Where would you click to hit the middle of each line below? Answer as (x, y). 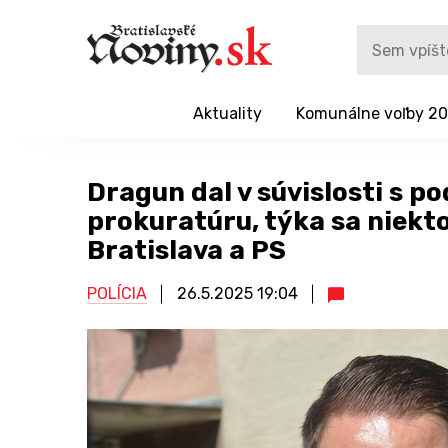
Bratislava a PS (186, 250)
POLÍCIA (117, 293)
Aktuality (227, 113)
